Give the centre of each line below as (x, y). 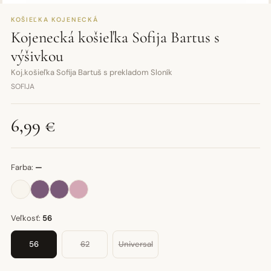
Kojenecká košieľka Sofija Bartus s (115, 37)
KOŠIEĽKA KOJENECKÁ (55, 20)
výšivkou (37, 56)
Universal (135, 244)
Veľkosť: (27, 218)
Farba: (23, 167)
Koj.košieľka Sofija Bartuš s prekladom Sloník (92, 72)
